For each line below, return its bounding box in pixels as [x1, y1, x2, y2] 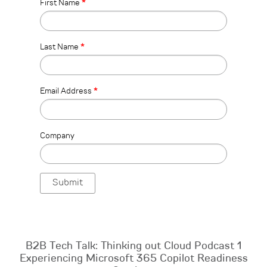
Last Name [40, 43, 80, 52]
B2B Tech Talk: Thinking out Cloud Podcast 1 [26, 240, 241, 252]
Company [40, 131, 74, 140]
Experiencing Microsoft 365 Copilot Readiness [19, 253, 248, 264]
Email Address [40, 87, 94, 96]
